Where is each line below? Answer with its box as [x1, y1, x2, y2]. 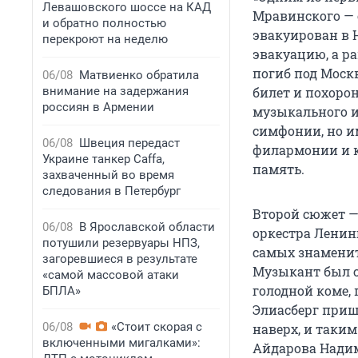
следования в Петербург [42, 184, 181, 198]
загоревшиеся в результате [42, 252, 197, 266]
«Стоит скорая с [111, 320, 202, 334]
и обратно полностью [42, 16, 166, 30]
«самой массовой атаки [42, 268, 179, 282]
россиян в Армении [42, 100, 154, 114]
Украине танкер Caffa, [42, 152, 165, 166]
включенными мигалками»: [42, 336, 201, 350]
